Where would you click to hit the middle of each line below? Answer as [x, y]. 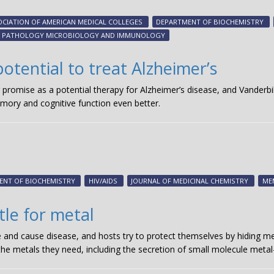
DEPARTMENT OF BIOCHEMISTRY [210, 22]
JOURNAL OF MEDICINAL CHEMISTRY [190, 181]
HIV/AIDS [103, 181]
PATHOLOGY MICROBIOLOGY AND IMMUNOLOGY [83, 35]
